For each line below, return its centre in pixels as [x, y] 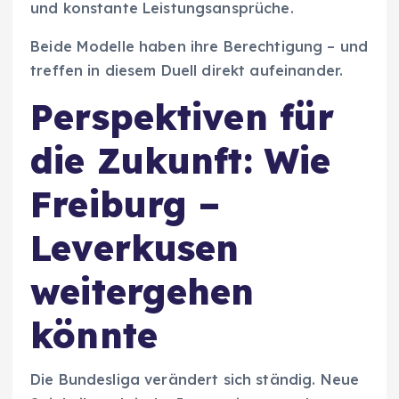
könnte [94, 334]
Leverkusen [135, 247]
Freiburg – [126, 204]
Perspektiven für [183, 116]
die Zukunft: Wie [181, 160]
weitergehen [142, 291]
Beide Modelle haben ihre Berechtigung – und [199, 46]
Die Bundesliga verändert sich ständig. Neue [195, 379]
